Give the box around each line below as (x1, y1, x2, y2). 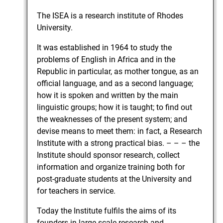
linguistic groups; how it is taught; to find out (37, 102, 193, 112)
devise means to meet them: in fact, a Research (37, 126, 203, 136)
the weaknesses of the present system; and (37, 114, 188, 124)
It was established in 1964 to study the (37, 42, 172, 52)
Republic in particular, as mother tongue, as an (37, 66, 199, 76)
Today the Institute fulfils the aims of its (37, 206, 177, 216)
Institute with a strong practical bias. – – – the (37, 138, 200, 148)
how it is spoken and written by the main (37, 90, 179, 100)
